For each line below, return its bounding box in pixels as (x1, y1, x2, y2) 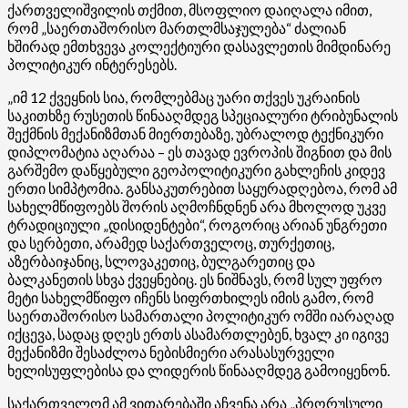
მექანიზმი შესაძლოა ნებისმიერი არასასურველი (7, 342, 334, 361)
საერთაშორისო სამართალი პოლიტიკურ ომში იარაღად (7, 306, 394, 324)
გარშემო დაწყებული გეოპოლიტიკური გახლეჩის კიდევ (7, 160, 385, 178)
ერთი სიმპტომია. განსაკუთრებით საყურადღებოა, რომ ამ (7, 178, 397, 197)
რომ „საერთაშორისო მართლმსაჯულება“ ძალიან (7, 18, 346, 36)
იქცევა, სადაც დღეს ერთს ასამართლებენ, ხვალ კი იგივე (7, 324, 389, 342)
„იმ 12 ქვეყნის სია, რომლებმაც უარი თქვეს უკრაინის (7, 87, 360, 106)
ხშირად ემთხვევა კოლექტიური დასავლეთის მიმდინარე (7, 36, 391, 55)
